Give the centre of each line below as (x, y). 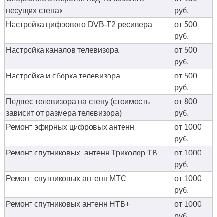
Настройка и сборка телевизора (63, 76)
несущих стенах (34, 11)
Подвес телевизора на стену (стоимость (78, 102)
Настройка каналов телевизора (62, 50)
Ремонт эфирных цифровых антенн (70, 127)
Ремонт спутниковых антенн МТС (66, 179)
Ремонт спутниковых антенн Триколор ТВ (82, 153)
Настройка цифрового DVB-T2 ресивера (79, 25)
